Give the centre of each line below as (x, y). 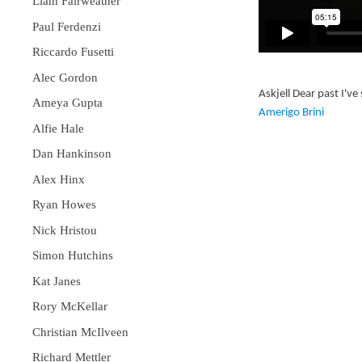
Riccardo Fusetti (73, 52)
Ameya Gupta (67, 103)
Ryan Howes (64, 204)
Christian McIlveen (80, 332)
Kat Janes (57, 281)
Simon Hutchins (73, 255)
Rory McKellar (70, 306)
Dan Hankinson (72, 154)
